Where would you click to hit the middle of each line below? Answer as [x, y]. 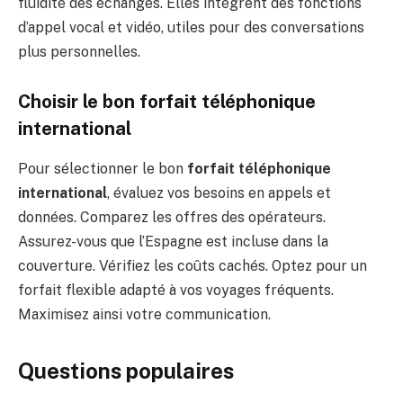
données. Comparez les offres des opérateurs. [172, 217]
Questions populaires [126, 370]
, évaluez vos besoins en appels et [219, 193]
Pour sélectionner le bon [103, 168]
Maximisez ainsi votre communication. [144, 314]
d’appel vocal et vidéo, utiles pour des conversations [191, 27]
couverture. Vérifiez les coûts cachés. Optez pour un [193, 265]
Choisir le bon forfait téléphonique [167, 102]
